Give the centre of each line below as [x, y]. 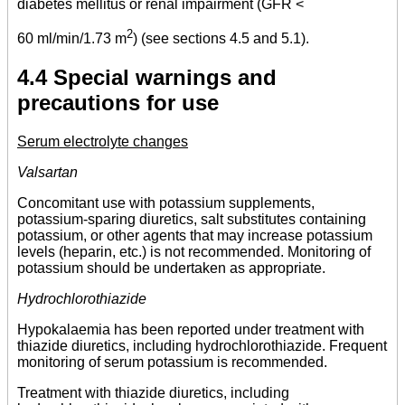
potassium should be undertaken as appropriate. [171, 268]
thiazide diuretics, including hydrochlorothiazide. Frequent [202, 346]
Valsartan [47, 173]
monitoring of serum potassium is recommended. [172, 363]
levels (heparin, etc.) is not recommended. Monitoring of [194, 252]
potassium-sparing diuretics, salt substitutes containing [192, 220]
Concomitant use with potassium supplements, [166, 203]
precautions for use [118, 103]
